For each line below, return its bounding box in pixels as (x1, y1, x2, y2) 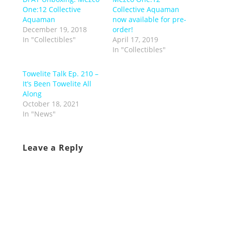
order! (112, 24, 133, 34)
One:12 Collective (22, 4, 81, 14)
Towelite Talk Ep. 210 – (22, 68, 98, 78)
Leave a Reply (22, 142, 83, 153)
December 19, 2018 (22, 24, 87, 34)
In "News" (22, 108, 56, 119)
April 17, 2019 (112, 34, 158, 44)
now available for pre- (112, 14, 186, 24)
